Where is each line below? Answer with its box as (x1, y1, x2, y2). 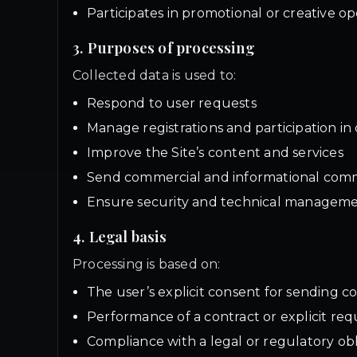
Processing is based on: (73, 257, 221, 272)
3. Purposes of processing (73, 37, 254, 57)
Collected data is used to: (73, 68, 237, 83)
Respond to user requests (87, 96, 257, 111)
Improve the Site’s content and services (87, 145, 343, 160)
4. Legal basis (73, 226, 167, 246)
